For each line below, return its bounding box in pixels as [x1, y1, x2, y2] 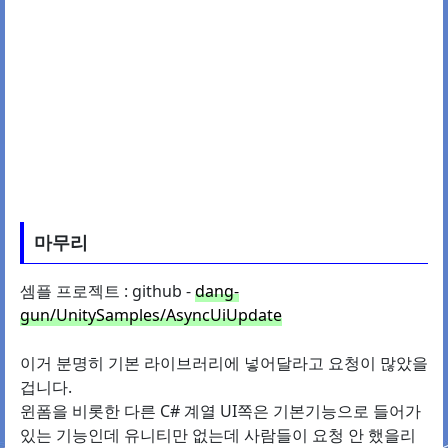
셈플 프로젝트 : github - [20, 280, 195, 303]
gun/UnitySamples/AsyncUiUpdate [20, 304, 282, 327]
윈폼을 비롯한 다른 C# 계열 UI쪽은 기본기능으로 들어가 [20, 400, 421, 423]
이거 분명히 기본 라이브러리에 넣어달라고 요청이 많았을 [20, 352, 428, 375]
